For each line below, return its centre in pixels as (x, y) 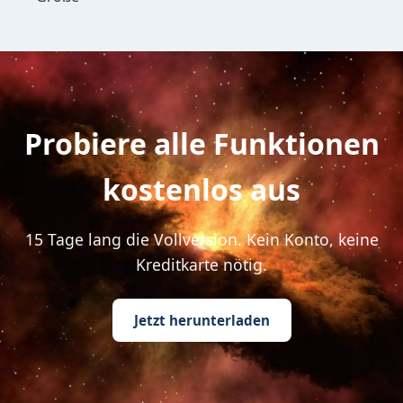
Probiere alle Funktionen (201, 143)
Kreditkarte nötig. (201, 264)
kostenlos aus (201, 189)
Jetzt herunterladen (201, 320)
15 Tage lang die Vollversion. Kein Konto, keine (201, 239)
